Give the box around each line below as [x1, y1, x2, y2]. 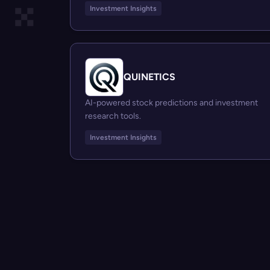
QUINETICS [124, 71, 175, 83]
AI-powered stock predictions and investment [85, 98, 258, 108]
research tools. [85, 111, 141, 122]
